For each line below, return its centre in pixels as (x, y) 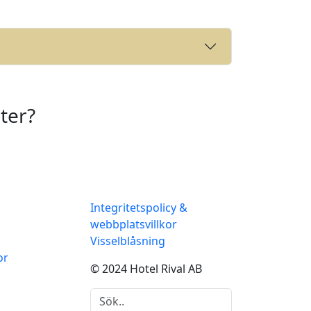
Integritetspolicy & (139, 208)
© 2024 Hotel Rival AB (146, 269)
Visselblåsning (128, 241)
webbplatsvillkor (134, 225)
